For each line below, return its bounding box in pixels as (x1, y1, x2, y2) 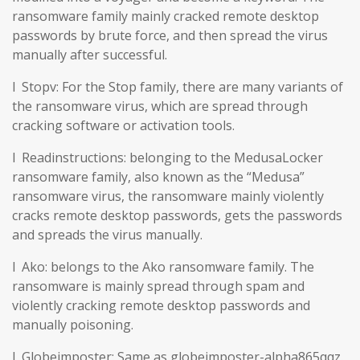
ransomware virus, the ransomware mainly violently (12, 186, 324, 205)
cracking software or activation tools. (12, 116, 235, 134)
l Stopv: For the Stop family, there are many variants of (12, 77, 343, 96)
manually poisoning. (12, 315, 133, 333)
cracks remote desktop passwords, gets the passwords (12, 206, 342, 224)
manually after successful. (12, 45, 167, 63)
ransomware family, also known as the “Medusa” (12, 167, 305, 186)
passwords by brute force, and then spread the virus (12, 26, 328, 44)
